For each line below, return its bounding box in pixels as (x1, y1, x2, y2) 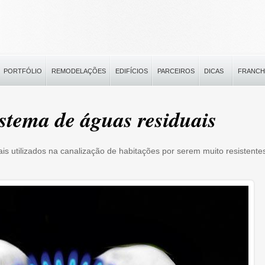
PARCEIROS (157, 67, 195, 75)
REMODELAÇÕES (51, 67, 106, 75)
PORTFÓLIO (4, 67, 42, 75)
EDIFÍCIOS (115, 67, 148, 75)
